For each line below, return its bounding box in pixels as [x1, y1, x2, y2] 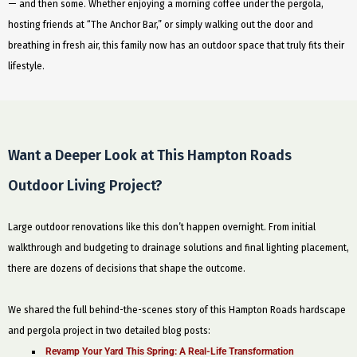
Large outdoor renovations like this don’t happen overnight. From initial [8, 221, 316, 233]
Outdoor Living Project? [8, 176, 163, 194]
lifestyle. [8, 60, 45, 72]
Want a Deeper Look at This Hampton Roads [8, 146, 292, 164]
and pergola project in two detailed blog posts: [8, 324, 210, 336]
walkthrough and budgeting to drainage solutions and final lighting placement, [8, 241, 349, 253]
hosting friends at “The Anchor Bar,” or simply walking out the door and [8, 18, 313, 30]
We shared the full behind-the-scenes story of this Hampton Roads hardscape [8, 304, 346, 316]
